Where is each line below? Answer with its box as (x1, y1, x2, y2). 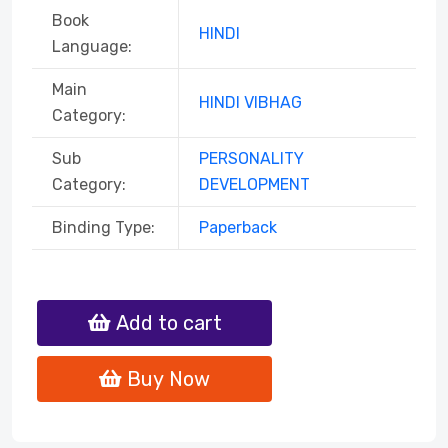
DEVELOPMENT (199, 175, 310, 194)
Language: (52, 37, 132, 56)
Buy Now (127, 367, 210, 391)
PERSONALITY (199, 149, 304, 168)
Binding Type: (52, 218, 155, 237)
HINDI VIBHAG (199, 93, 302, 112)
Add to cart (115, 311, 222, 335)
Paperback (199, 218, 277, 237)
